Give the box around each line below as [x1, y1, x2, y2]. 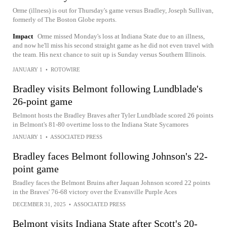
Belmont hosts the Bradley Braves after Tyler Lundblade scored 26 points [13, 111, 213, 119]
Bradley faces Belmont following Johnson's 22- [13, 150, 208, 162]
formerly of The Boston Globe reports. [13, 16, 117, 23]
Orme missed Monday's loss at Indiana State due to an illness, [37, 32, 205, 40]
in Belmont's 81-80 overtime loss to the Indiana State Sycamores [13, 121, 188, 128]
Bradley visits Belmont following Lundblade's [13, 83, 203, 94]
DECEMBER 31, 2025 [13, 201, 66, 207]
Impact [13, 32, 33, 40]
